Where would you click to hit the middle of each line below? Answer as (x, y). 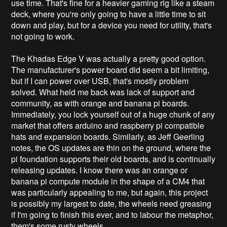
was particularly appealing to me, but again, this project (110, 192)
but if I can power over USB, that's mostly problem (100, 81)
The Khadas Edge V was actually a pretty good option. (109, 58)
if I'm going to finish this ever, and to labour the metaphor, (112, 214)
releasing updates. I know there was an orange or (100, 170)
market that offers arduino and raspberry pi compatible (108, 125)
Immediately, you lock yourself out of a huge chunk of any (113, 114)
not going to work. (44, 36)
